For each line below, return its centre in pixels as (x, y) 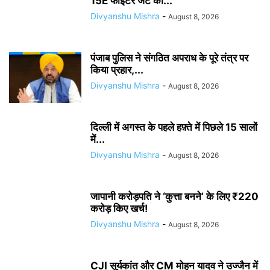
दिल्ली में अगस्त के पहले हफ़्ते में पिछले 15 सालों (174, 127)
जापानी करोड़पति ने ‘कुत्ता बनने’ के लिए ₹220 (174, 196)
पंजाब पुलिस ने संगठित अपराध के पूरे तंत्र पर (169, 58)
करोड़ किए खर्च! (119, 209)
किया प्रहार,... (117, 70)
